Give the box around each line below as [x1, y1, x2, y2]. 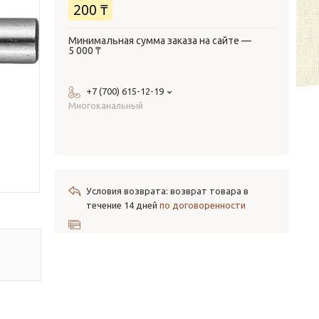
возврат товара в [170, 186, 249, 196]
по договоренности [159, 200, 246, 210]
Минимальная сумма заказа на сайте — [68, 35, 251, 46]
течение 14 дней [86, 200, 159, 210]
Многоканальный [68, 100, 143, 110]
